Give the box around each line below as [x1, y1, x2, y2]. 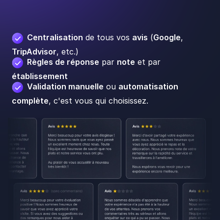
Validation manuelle [27, 81, 104, 91]
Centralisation [27, 32, 83, 42]
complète [12, 95, 49, 106]
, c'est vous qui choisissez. [49, 95, 148, 106]
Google [153, 32, 181, 42]
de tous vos [83, 32, 132, 42]
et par [135, 56, 161, 67]
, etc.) [56, 46, 79, 56]
